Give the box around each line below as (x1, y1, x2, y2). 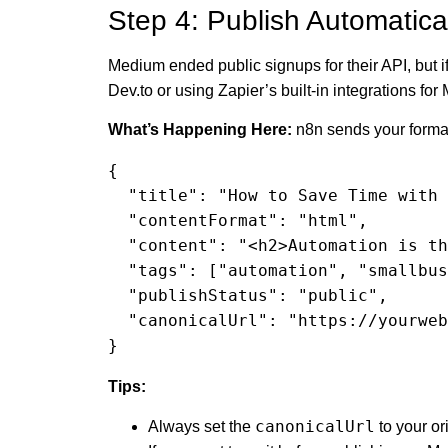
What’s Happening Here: (107, 121, 292, 139)
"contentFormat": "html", (107, 211, 128, 231)
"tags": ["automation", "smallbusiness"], (107, 261, 128, 281)
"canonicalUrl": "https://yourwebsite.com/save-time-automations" (107, 311, 128, 331)
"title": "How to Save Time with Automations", (107, 186, 128, 206)
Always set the (147, 417, 255, 435)
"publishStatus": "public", (107, 286, 128, 306)
